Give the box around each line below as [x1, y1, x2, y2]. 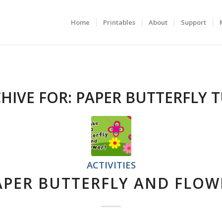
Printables [103, 18, 135, 27]
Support [180, 18, 206, 27]
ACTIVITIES [86, 159, 136, 171]
